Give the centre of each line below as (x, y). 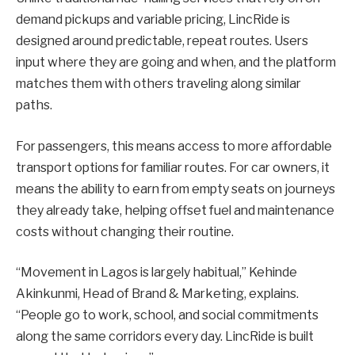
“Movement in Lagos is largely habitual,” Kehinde (157, 273)
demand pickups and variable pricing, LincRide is (153, 19)
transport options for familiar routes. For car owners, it (173, 167)
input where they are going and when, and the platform (176, 62)
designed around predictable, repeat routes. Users (162, 41)
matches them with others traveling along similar (158, 84)
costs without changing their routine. (125, 231)
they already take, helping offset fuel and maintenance (175, 210)
